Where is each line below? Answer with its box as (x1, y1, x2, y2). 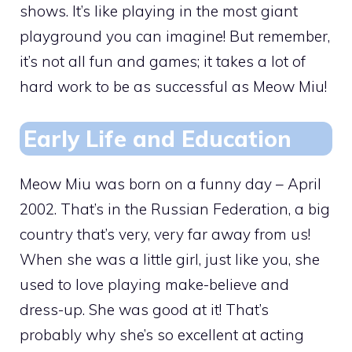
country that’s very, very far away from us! (20, 224, 310, 244)
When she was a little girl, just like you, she (20, 249, 320, 269)
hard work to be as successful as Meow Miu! (20, 77, 327, 97)
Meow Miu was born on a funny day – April (20, 174, 321, 193)
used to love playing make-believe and (20, 274, 289, 294)
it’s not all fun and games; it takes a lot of (20, 52, 306, 71)
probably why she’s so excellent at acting (20, 324, 304, 344)
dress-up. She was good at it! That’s (20, 299, 269, 319)
